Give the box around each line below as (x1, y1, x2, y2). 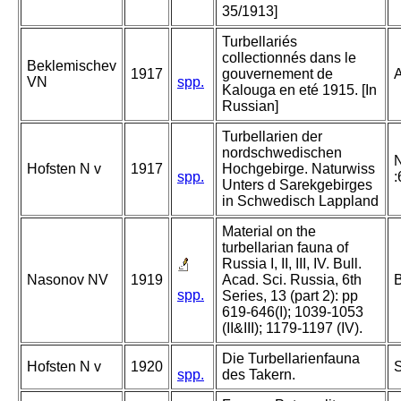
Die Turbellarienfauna (222, 351, 360, 367)
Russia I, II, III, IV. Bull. (222, 256, 362, 272)
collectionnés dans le (222, 50, 356, 66)
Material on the (222, 224, 316, 240)
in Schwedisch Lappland (222, 193, 379, 209)
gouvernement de (222, 66, 333, 82)
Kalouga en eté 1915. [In (222, 82, 377, 98)
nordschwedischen (222, 145, 342, 161)
